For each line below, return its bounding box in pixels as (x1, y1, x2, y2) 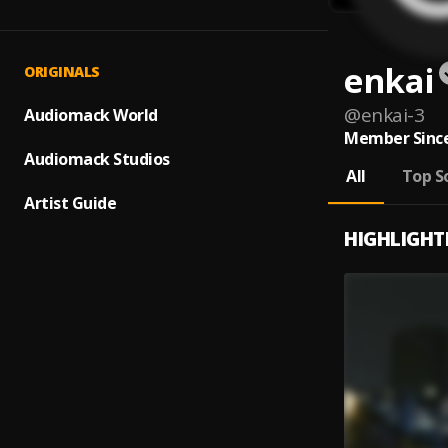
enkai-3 (360, 102, 424, 128)
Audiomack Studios (24, 148, 170, 170)
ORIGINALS (24, 62, 100, 81)
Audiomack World (24, 104, 158, 126)
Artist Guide (24, 192, 116, 214)
